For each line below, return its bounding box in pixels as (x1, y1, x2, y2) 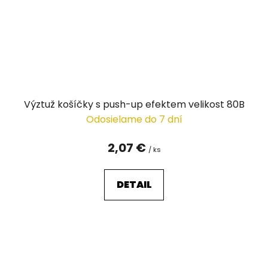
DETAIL (116, 177, 152, 191)
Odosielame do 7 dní (86, 112, 182, 126)
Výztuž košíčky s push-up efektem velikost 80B (23, 97, 245, 111)
